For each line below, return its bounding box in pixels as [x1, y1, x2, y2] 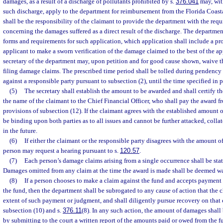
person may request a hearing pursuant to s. [3, 147, 120, 155]
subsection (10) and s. [3, 207, 63, 215]
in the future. [3, 127, 37, 135]
